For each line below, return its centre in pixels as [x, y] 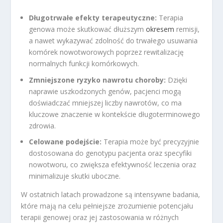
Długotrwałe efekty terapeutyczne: [93, 17]
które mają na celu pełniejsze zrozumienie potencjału [107, 206]
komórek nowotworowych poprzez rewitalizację [107, 52]
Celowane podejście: [65, 142]
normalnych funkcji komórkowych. [84, 63]
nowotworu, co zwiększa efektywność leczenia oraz [113, 165]
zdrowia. [43, 125]
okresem [160, 29]
